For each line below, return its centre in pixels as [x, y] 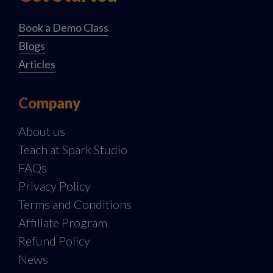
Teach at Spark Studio [73, 150]
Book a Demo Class [63, 28]
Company [49, 103]
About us [42, 131]
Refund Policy [54, 241]
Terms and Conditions [75, 204]
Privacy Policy [55, 186]
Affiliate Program [63, 223]
